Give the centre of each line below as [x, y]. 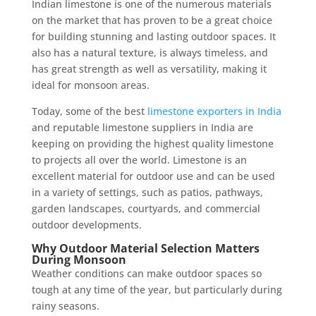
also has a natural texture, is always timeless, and [150, 52]
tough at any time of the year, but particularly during [157, 289]
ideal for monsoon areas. [90, 85]
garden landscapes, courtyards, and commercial [146, 208]
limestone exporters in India [214, 111]
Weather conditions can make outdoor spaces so [146, 273]
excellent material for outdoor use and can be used [153, 176]
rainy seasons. [65, 305]
